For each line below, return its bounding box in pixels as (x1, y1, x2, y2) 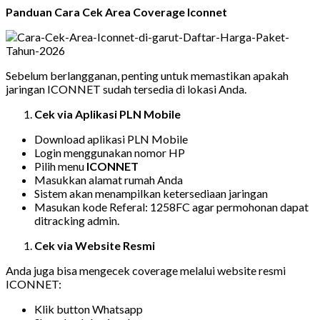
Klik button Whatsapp (34, 301, 143, 316)
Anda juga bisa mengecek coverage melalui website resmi (6, 263, 286, 277)
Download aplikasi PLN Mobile (34, 131, 188, 146)
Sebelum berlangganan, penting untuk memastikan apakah (6, 68, 289, 82)
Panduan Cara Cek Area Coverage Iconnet (6, 4, 227, 19)
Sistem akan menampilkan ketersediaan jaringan (34, 186, 268, 200)
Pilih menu (34, 159, 86, 173)
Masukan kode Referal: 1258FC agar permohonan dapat (34, 199, 309, 214)
